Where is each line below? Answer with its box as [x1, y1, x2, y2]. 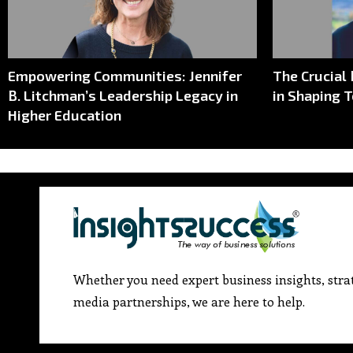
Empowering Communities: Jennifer [8, 66, 242, 84]
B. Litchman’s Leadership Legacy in [8, 86, 238, 104]
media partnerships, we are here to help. [72, 292, 305, 310]
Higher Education [8, 106, 121, 124]
